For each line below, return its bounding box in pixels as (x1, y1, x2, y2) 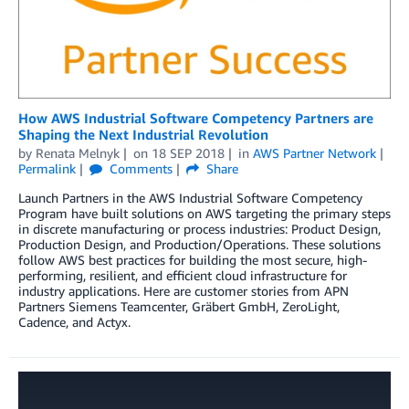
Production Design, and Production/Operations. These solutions (18, 236, 381, 253)
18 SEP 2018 (151, 145, 225, 162)
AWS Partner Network (252, 145, 376, 162)
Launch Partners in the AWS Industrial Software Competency (18, 190, 362, 206)
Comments (105, 161, 173, 177)
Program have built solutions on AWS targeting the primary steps (18, 205, 391, 222)
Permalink (18, 161, 76, 177)
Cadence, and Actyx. (18, 314, 131, 330)
